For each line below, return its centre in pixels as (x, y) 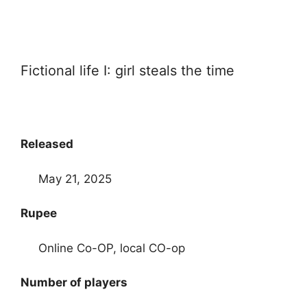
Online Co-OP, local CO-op (111, 248)
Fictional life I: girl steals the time (127, 70)
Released (47, 144)
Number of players (74, 283)
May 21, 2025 (75, 179)
